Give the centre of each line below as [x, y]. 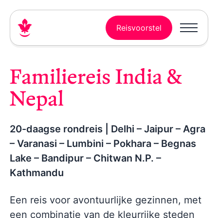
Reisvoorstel [139, 27]
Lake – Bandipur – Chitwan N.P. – [85, 158]
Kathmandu [37, 173]
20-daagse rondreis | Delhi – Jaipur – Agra [108, 129]
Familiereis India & [96, 76]
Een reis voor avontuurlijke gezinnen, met [106, 200]
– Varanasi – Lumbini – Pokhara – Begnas [103, 144]
